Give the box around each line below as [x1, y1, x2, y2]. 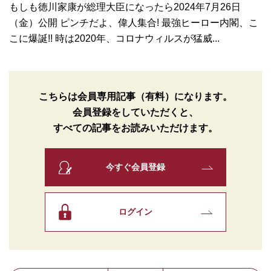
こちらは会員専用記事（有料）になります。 [39, 91, 232, 102]
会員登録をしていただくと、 [73, 107, 198, 117]
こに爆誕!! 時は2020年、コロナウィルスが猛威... [9, 33, 220, 44]
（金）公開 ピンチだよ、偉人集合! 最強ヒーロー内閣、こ [9, 18, 258, 28]
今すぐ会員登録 [106, 162, 165, 172]
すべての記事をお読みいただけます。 [53, 123, 218, 133]
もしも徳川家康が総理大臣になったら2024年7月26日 [9, 2, 241, 12]
